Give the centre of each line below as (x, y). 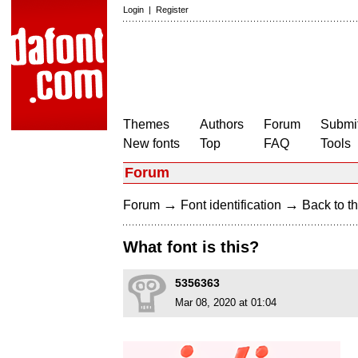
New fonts (151, 143)
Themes (146, 124)
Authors (222, 124)
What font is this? (191, 247)
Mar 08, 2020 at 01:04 (226, 303)
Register (172, 10)
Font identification (231, 205)
